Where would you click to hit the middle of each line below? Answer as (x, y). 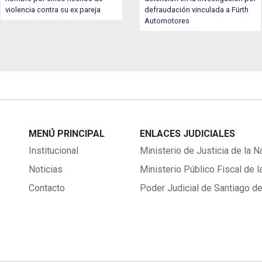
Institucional (53, 150)
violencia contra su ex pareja (53, 9)
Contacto (46, 188)
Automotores (167, 20)
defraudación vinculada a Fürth (196, 9)
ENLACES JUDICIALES (187, 133)
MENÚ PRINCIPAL (66, 133)
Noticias (45, 169)
